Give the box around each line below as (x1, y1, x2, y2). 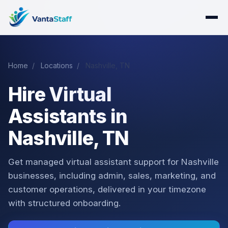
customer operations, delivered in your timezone (8, 184, 206, 194)
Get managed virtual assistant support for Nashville (8, 157, 219, 167)
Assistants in (8, 105, 128, 128)
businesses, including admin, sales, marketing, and (8, 170, 216, 181)
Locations (41, 61, 73, 70)
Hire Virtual (8, 83, 111, 106)
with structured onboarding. (8, 198, 121, 208)
